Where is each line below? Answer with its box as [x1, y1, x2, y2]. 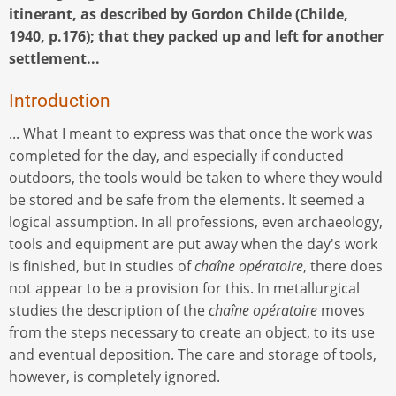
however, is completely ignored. [9, 366, 220, 386]
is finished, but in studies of [9, 255, 194, 276]
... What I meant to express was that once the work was [9, 123, 373, 143]
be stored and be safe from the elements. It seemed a [9, 189, 365, 209]
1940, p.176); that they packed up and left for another [9, 26, 384, 46]
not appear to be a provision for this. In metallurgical [9, 278, 360, 298]
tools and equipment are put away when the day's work [9, 233, 377, 254]
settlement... [9, 48, 100, 68]
